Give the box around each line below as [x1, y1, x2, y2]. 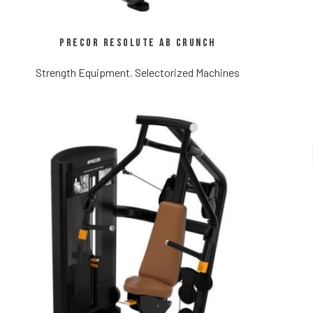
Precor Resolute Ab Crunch [59, 36, 216, 50]
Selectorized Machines [135, 66, 240, 80]
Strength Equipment [36, 66, 130, 80]
